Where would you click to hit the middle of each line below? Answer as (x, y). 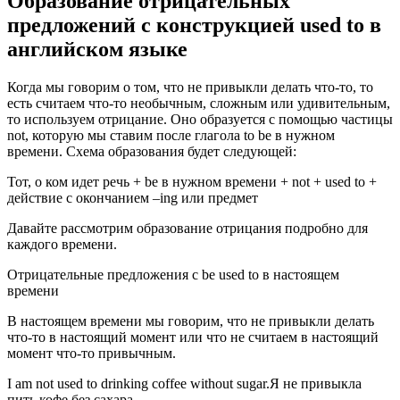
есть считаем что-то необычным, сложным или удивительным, (199, 104)
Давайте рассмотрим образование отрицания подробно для (187, 229)
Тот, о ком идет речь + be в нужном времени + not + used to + (192, 182)
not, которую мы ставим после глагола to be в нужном (171, 136)
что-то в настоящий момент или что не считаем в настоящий (193, 337)
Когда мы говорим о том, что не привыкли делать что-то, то (190, 87)
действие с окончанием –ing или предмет (133, 198)
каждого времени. (62, 245)
